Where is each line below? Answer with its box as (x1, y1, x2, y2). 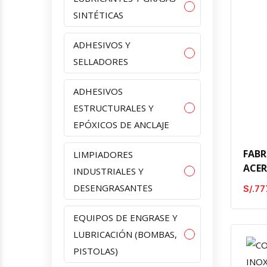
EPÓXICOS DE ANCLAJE (73, 118, 169, 131)
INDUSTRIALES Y (73, 164, 144, 177)
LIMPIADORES (73, 148, 133, 160)
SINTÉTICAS (73, 8, 123, 21)
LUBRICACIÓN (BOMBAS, (73, 228, 177, 240)
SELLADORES (73, 55, 128, 67)
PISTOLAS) (73, 244, 118, 257)
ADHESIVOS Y (73, 38, 131, 51)
